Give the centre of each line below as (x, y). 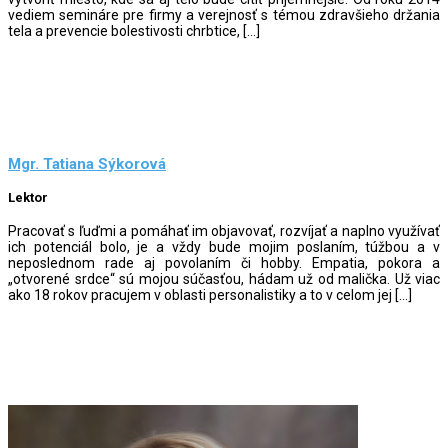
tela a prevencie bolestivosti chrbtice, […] (134, 30)
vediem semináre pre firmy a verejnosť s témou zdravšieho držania (224, 14)
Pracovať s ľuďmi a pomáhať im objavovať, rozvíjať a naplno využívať (224, 230)
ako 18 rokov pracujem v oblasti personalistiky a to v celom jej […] (210, 294)
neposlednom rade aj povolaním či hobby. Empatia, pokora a (224, 262)
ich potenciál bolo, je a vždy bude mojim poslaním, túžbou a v (224, 246)
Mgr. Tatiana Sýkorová (87, 164)
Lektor (28, 198)
